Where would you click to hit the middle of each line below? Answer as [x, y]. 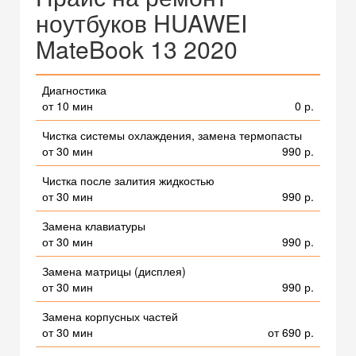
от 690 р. [291, 333]
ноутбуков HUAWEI [141, 23]
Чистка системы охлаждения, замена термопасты [172, 135]
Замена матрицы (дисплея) [114, 271]
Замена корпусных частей [110, 317]
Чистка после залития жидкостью [128, 181]
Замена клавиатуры [94, 226]
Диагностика [74, 90]
